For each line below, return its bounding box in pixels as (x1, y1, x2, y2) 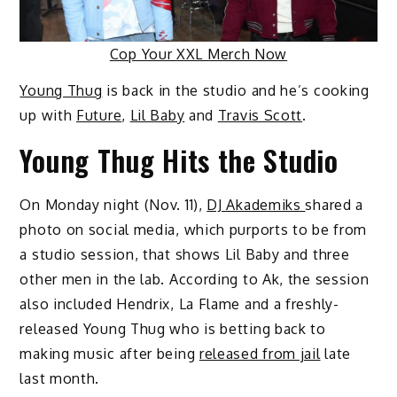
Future (76, 105, 122, 124)
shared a (305, 195, 364, 214)
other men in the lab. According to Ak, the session (19, 269, 370, 288)
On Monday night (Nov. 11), (19, 195, 207, 214)
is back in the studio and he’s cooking (102, 81, 370, 99)
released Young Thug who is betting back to (19, 319, 326, 338)
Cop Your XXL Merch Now (109, 44, 288, 63)
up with (19, 105, 77, 124)
